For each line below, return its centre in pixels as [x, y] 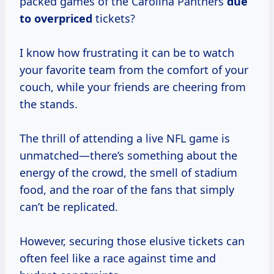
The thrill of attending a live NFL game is [125, 139]
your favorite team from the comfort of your [134, 70]
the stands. [49, 104]
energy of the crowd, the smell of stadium [128, 173]
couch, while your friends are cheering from [133, 87]
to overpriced [56, 19]
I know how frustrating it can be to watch [127, 53]
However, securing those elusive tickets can [132, 241]
